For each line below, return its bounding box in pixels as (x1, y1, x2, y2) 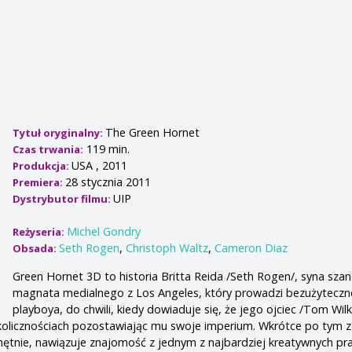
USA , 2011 (71, 158, 128, 174)
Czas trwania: (13, 142, 84, 157)
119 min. (83, 141, 130, 157)
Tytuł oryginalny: (13, 126, 106, 141)
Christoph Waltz (126, 240, 209, 256)
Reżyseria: (13, 225, 68, 240)
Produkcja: (13, 159, 72, 174)
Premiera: (13, 175, 66, 190)
